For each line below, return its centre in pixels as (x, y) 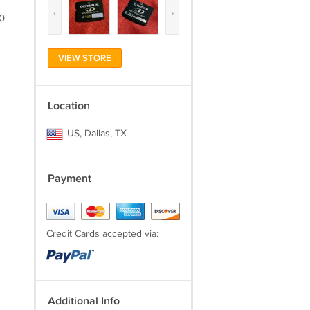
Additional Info (83, 301)
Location (69, 106)
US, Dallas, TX (95, 134)
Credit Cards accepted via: (102, 234)
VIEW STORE (84, 58)
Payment (69, 179)
